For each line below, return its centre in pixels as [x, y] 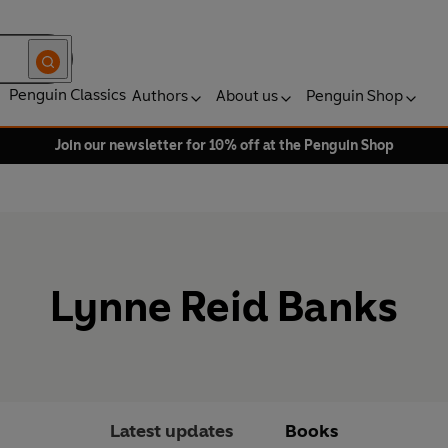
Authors [160, 95]
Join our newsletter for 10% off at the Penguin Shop [224, 145]
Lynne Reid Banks [224, 307]
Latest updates [171, 431]
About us [247, 95]
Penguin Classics [67, 94]
